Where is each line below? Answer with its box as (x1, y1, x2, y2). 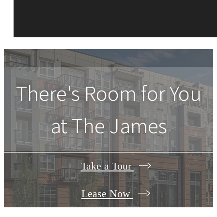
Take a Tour (80, 159, 134, 172)
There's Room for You (15, 78, 201, 107)
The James (71, 110, 167, 139)
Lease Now (81, 187, 133, 200)
